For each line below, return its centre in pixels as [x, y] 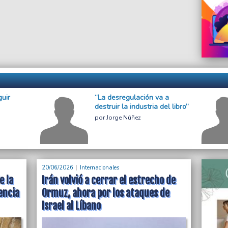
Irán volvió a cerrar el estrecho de [109, 181]
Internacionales [100, 168]
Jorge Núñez [124, 118]
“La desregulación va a [132, 98]
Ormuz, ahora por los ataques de [106, 193]
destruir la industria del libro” [142, 107]
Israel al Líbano [72, 206]
